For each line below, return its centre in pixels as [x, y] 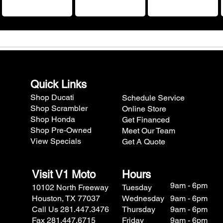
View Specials [56, 141]
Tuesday [137, 188]
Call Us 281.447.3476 [70, 210]
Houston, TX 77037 [66, 199]
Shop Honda [53, 119]
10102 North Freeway [70, 188]
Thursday [138, 210]
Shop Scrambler [59, 109]
